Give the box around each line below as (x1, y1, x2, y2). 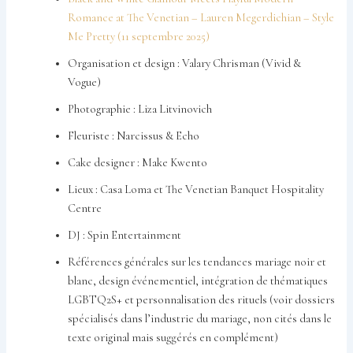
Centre (68, 202, 102, 216)
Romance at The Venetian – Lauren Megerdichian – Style (68, 11, 335, 25)
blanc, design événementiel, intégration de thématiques (68, 274, 329, 288)
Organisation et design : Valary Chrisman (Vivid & (68, 57, 302, 71)
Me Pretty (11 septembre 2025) (68, 30, 210, 44)
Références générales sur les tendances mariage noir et (68, 255, 327, 269)
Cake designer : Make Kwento (68, 156, 208, 170)
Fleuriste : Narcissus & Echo (68, 129, 200, 143)
